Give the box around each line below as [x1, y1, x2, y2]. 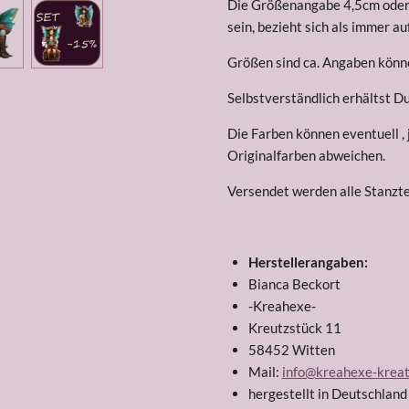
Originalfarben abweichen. [227, 147, 385, 163]
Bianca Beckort [247, 276, 341, 292]
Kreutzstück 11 [247, 320, 341, 336]
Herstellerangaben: [247, 254, 368, 270]
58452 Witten [247, 341, 335, 358]
